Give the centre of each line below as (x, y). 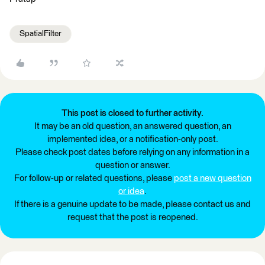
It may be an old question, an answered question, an (132, 126)
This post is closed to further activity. (132, 113)
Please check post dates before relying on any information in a (132, 152)
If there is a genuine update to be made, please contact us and (132, 204)
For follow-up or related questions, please (94, 178)
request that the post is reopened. (132, 217)
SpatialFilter (41, 34)
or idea (131, 191)
